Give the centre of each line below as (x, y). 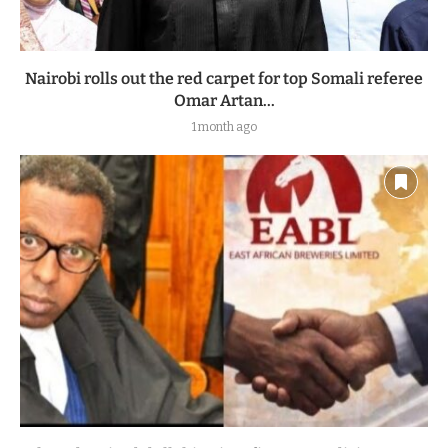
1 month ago (224, 126)
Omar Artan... (224, 100)
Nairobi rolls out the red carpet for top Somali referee (224, 78)
